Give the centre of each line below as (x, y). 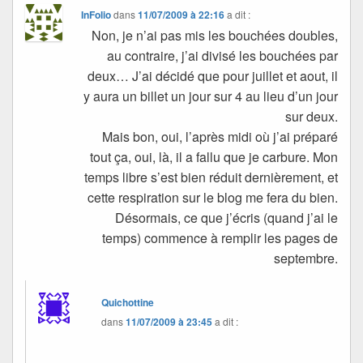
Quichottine (128, 303)
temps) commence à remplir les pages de (220, 238)
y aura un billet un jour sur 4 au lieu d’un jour (211, 96)
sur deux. (312, 117)
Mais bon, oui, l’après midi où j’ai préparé (220, 137)
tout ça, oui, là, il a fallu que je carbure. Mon (214, 157)
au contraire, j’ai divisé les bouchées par (222, 56)
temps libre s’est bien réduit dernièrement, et (211, 177)
